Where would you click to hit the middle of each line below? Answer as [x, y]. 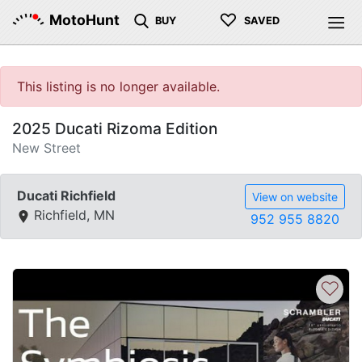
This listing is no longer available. [118, 86]
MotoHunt [84, 20]
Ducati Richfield [66, 196]
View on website [295, 197]
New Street [46, 148]
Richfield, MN [72, 215]
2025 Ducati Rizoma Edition [115, 128]
